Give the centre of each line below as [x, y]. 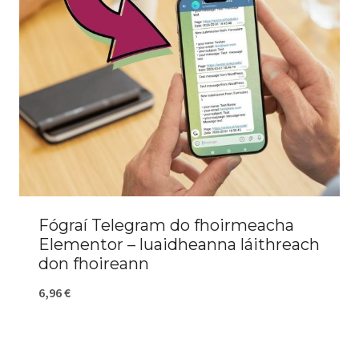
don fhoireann [94, 264]
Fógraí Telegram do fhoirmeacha [166, 226]
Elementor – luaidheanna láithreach [179, 245]
